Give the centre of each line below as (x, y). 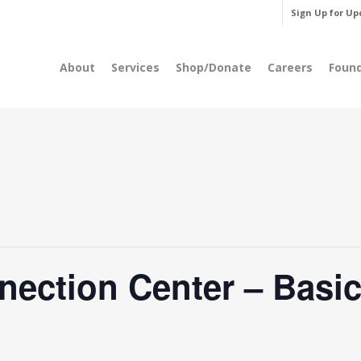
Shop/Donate (214, 67)
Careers (290, 67)
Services (135, 67)
